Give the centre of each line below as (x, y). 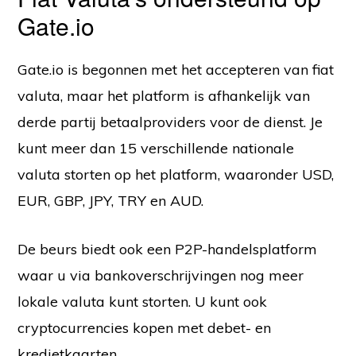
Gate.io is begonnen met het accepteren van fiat (176, 70)
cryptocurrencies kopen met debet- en (145, 328)
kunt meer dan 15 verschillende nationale (156, 149)
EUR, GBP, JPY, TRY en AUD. (111, 201)
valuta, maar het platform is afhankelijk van (164, 96)
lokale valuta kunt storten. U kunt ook (143, 302)
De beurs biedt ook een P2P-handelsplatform (168, 250)
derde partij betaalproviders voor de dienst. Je (170, 122)
